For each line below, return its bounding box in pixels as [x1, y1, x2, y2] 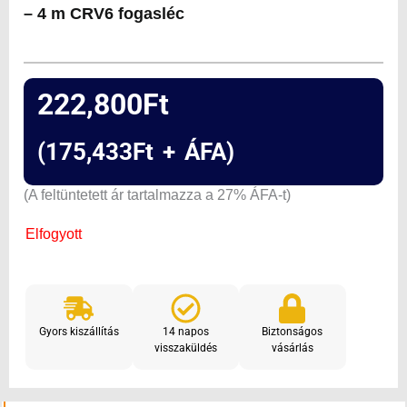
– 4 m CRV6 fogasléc [24, 5, 184, 24]
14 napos [162, 324, 209, 338]
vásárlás [271, 341, 313, 354]
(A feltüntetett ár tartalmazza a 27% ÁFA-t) [24, 186, 291, 203]
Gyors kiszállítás [38, 324, 119, 338]
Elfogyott [25, 225, 82, 242]
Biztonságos [262, 324, 323, 338]
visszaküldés [154, 341, 217, 354]
